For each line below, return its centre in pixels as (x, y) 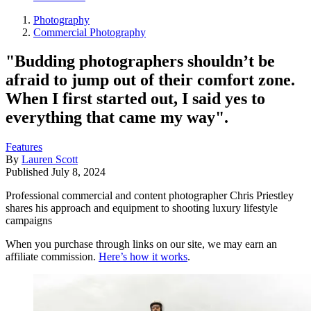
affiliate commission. (52, 257)
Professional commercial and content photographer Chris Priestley (150, 196)
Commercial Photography (90, 32)
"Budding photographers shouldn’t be (140, 61)
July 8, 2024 (78, 172)
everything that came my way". (117, 118)
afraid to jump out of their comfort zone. (150, 80)
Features (24, 147)
